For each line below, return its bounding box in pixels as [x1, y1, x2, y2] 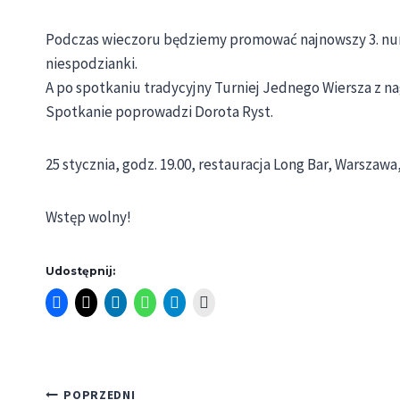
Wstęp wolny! [46, 206, 131, 227]
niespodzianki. [46, 53, 137, 73]
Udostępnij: [46, 263, 115, 278]
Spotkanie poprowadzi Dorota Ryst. [46, 101, 273, 121]
